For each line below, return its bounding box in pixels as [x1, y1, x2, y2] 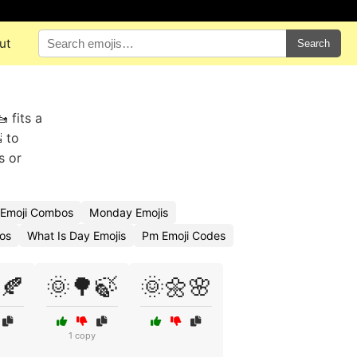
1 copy [68, 330, 96, 341]
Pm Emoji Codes [142, 229, 226, 242]
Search [297, 37, 330, 49]
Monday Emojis [89, 206, 168, 219]
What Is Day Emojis [27, 229, 126, 242]
